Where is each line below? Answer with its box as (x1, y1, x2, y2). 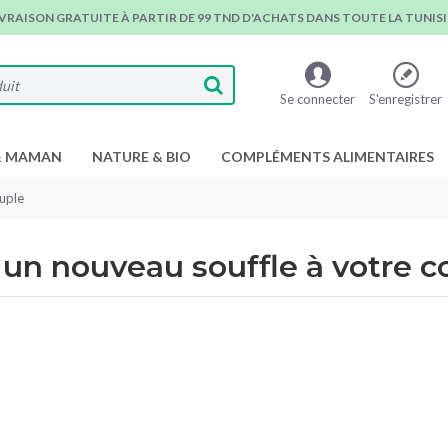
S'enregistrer (369, 90, 442, 107)
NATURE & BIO (92, 148, 191, 165)
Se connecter (280, 90, 355, 107)
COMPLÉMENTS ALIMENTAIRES (221, 148, 434, 165)
